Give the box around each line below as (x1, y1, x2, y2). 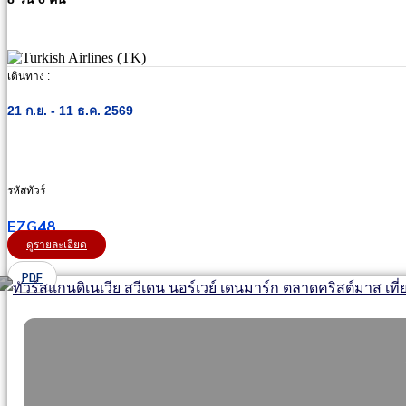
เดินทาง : (7, 70, 50, 83)
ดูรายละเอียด (26, 238, 87, 252)
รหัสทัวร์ (7, 184, 45, 198)
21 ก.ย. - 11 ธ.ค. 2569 (7, 103, 133, 119)
